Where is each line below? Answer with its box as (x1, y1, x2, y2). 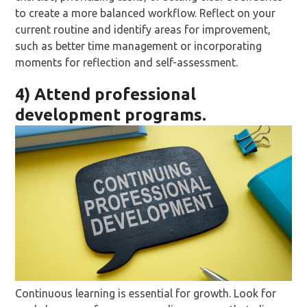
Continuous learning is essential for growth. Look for (15, 286, 277, 299)
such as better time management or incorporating (15, 40, 262, 53)
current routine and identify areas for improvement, (15, 23, 271, 36)
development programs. (15, 106, 207, 125)
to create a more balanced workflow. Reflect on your (15, 7, 276, 20)
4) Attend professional (15, 85, 197, 104)
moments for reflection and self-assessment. (15, 56, 238, 69)
